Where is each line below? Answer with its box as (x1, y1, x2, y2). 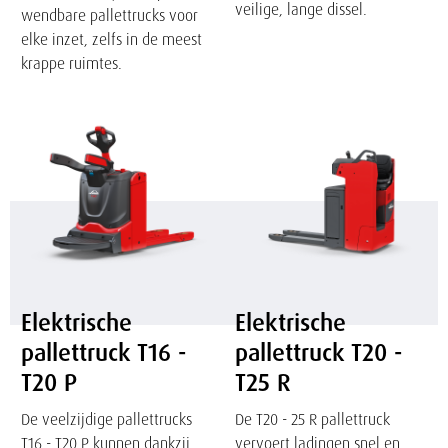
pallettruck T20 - (234, 337, 402, 368)
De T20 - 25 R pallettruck (234, 409, 390, 430)
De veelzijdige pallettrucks (21, 409, 193, 430)
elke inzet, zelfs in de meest (21, 28, 203, 49)
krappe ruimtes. (21, 52, 123, 73)
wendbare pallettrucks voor (21, 4, 199, 25)
